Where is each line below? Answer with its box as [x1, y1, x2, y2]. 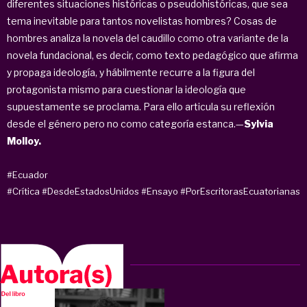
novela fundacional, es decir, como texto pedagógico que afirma [7, 49, 298, 61]
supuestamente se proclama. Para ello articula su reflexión [7, 100, 275, 112]
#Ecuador [7, 169, 48, 180]
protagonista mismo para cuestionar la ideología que [7, 83, 246, 95]
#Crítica [7, 185, 40, 197]
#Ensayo [141, 185, 178, 197]
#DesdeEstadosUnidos [42, 185, 139, 197]
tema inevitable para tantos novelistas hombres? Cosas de [7, 14, 277, 27]
